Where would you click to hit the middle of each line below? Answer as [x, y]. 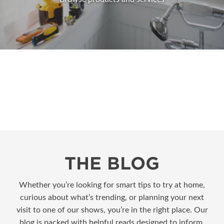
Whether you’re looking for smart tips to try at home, [112, 185]
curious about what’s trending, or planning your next [112, 197]
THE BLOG [112, 163]
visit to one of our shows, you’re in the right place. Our [112, 210]
